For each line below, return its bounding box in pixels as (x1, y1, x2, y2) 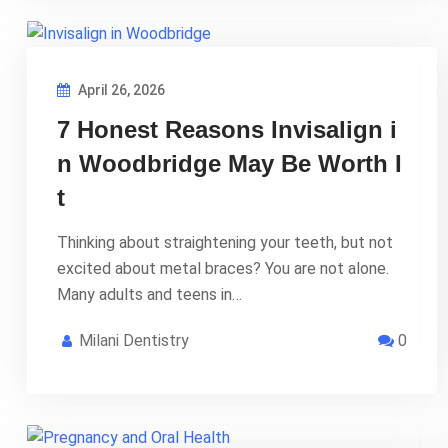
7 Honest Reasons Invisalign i (57, 115, 397, 143)
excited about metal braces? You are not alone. (57, 258, 389, 278)
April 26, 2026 (75, 81, 165, 98)
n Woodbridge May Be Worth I (57, 149, 402, 177)
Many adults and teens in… (57, 284, 242, 304)
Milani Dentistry (79, 330, 189, 350)
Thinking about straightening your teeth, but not (57, 232, 393, 252)
